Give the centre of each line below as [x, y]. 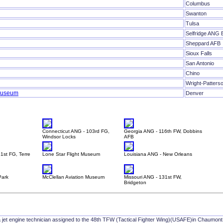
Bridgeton [135, 183]
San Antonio [200, 63]
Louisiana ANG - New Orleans [158, 154]
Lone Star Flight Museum [71, 154]
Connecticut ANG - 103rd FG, [76, 131]
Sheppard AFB [203, 44]
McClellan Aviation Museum [73, 177]
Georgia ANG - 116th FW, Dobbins [163, 131]
